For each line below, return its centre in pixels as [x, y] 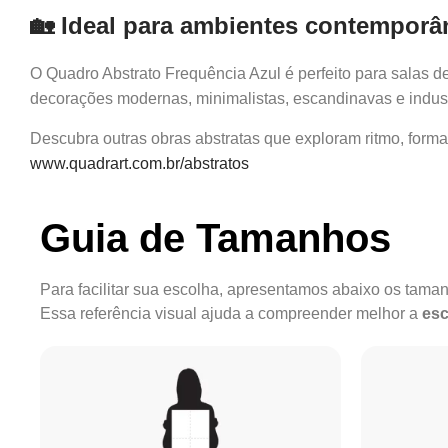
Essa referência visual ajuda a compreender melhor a [231, 313]
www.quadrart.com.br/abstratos [139, 163]
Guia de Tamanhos [215, 237]
